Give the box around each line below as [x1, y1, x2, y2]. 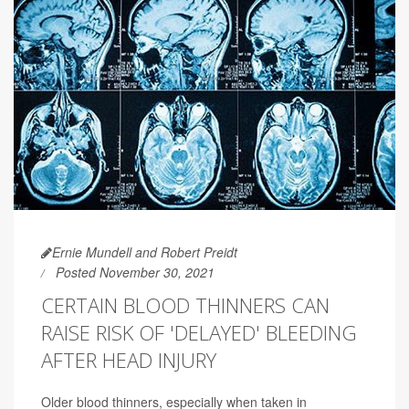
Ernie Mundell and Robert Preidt [52, 243, 237, 262]
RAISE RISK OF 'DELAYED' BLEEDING [41, 319, 357, 347]
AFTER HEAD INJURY [41, 346, 216, 374]
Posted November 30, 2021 [56, 263, 215, 282]
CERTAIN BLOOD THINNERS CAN [41, 291, 330, 320]
